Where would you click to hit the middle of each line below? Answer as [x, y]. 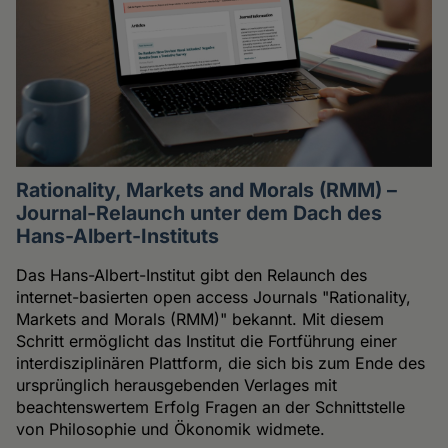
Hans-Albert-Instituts [118, 236]
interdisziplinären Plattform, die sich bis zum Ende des [221, 363]
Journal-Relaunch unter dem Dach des [199, 213]
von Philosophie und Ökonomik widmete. [171, 429]
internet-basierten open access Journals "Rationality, [214, 297]
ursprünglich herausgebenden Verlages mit [177, 385]
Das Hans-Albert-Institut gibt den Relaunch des [192, 275]
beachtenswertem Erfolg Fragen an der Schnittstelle [211, 407]
